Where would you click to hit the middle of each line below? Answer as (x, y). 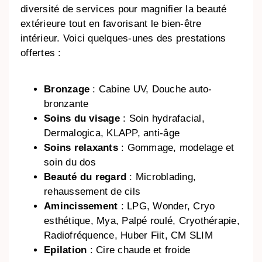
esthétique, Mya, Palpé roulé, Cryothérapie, (142, 220)
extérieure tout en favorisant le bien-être (111, 23)
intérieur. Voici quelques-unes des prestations (123, 38)
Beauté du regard (87, 177)
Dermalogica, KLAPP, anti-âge (112, 133)
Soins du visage (84, 118)
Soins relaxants (81, 147)
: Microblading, (163, 177)
